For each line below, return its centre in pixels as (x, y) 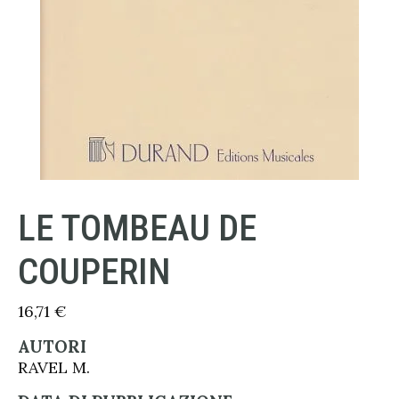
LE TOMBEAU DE (137, 228)
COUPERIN (94, 272)
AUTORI (52, 346)
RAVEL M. (54, 367)
